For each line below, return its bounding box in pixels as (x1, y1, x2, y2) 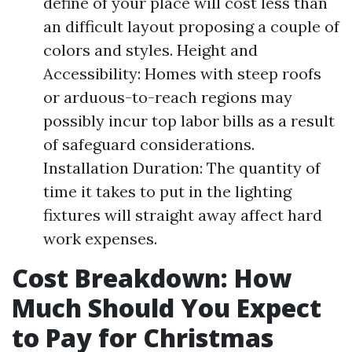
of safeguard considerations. (43, 134, 255, 154)
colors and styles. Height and (43, 40, 258, 60)
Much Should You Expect (12, 291, 321, 324)
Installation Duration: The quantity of (43, 158, 321, 178)
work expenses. (43, 229, 157, 248)
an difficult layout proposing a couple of (43, 16, 339, 36)
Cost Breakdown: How (12, 261, 291, 295)
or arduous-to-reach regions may (43, 87, 292, 107)
